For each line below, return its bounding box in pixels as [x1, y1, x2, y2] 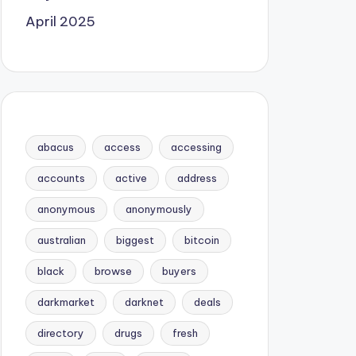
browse [94, 265, 132, 277]
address [176, 172, 217, 184]
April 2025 [25, 13, 95, 30]
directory [37, 327, 84, 339]
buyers [161, 265, 196, 277]
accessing [170, 141, 222, 153]
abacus [37, 141, 74, 153]
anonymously [125, 203, 192, 215]
